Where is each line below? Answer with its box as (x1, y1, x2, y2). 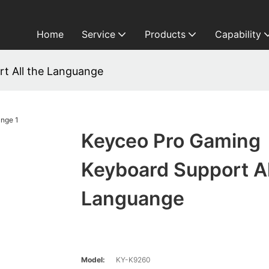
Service (81, 28, 115, 40)
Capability (214, 28, 261, 40)
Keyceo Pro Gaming (80, 129, 261, 153)
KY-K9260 (115, 255, 151, 265)
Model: (80, 255, 105, 265)
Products (144, 28, 186, 40)
